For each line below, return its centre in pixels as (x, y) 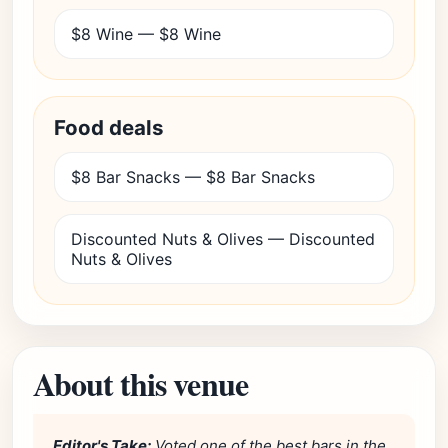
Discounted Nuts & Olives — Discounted (223, 239)
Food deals (109, 127)
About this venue (140, 383)
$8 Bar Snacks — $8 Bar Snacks (193, 177)
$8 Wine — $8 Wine (146, 34)
